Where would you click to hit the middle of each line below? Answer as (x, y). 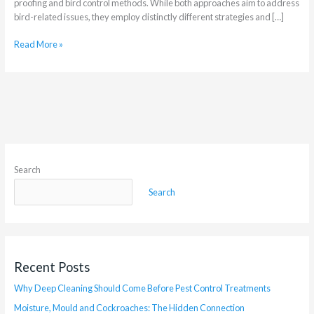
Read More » (38, 45)
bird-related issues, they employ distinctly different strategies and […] (149, 17)
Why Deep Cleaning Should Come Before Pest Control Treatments (142, 288)
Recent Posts (52, 267)
